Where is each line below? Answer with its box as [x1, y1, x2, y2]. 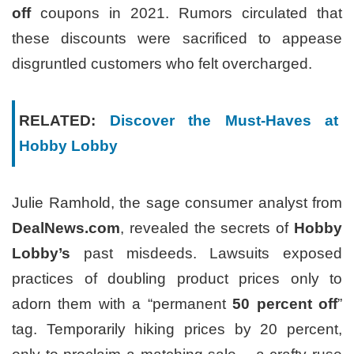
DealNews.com [12, 220, 120, 237]
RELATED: [19, 112, 96, 130]
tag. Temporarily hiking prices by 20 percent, [12, 321, 342, 338]
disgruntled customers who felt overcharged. [12, 55, 312, 73]
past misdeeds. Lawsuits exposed [70, 245, 342, 262]
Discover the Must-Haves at [109, 112, 338, 130]
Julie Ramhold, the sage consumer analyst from [12, 194, 342, 212]
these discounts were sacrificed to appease [12, 30, 342, 47]
